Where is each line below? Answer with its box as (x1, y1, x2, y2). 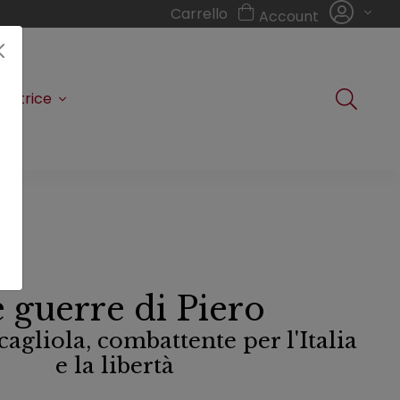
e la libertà (54, 353, 174, 379)
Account (259, 6, 322, 27)
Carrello (171, 3, 228, 24)
